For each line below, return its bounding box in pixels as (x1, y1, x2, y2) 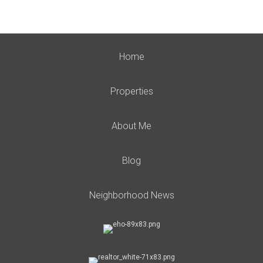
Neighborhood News (89, 190, 174, 201)
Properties (110, 86, 153, 97)
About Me (112, 120, 151, 131)
